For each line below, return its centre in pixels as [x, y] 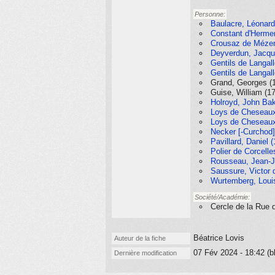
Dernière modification [145, 253]
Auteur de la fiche [140, 238]
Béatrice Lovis [219, 238]
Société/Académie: [222, 197]
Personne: [210, 14]
